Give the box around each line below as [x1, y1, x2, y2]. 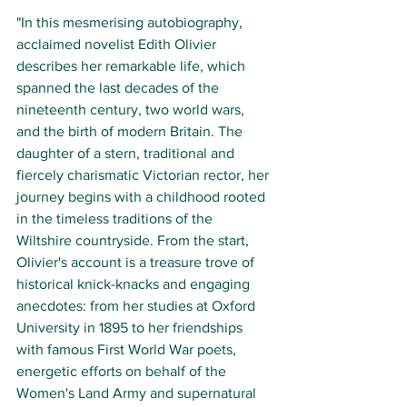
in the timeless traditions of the [16, 211, 216, 227]
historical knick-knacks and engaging [16, 276, 253, 293]
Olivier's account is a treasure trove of [16, 254, 258, 271]
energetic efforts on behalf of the [16, 363, 230, 380]
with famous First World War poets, [16, 342, 240, 358]
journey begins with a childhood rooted [16, 189, 269, 205]
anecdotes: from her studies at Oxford [16, 298, 259, 314]
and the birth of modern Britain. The [16, 124, 246, 140]
